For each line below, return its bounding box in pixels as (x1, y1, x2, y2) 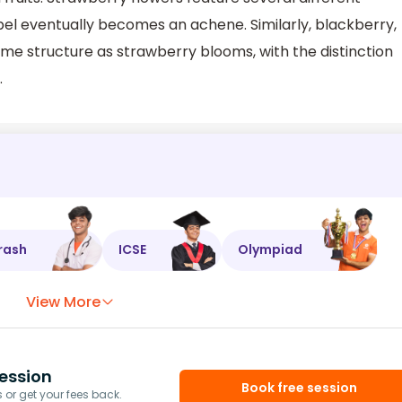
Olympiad (238, 240, 302, 259)
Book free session (241, 379, 358, 398)
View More (26, 291, 101, 312)
